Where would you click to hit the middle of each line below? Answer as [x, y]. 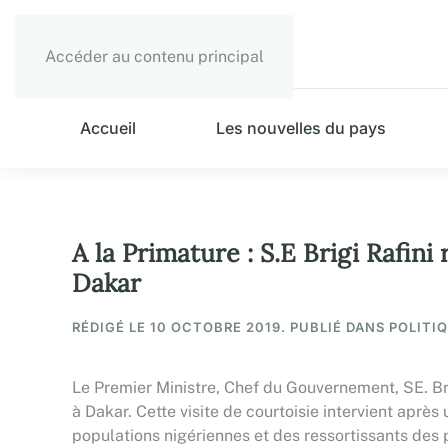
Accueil [108, 128]
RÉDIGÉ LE [111, 327]
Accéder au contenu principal [154, 56]
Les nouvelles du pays [301, 128]
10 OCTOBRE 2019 [215, 327]
